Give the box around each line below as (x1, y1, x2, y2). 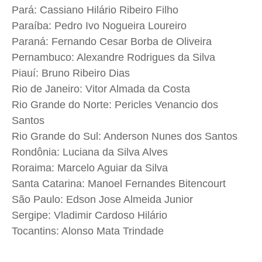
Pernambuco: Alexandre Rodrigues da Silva (12, 51, 215, 64)
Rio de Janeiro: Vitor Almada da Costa (12, 83, 190, 95)
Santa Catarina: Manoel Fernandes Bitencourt (12, 178, 226, 190)
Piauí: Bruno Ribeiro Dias (12, 67, 130, 80)
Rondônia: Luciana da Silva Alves (12, 146, 168, 158)
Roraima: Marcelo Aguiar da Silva (12, 162, 168, 174)
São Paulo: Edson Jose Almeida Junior (12, 194, 193, 206)
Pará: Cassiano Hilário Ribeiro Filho (12, 4, 178, 16)
